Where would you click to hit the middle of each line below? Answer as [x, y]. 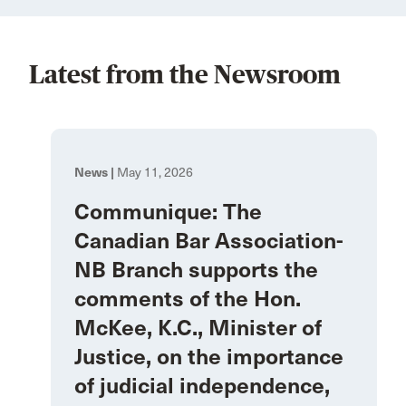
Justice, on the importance [209, 358]
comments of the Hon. [188, 300]
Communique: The [168, 213]
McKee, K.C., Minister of [198, 329]
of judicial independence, [202, 387]
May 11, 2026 [154, 173]
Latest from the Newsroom [185, 75]
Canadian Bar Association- [209, 242]
